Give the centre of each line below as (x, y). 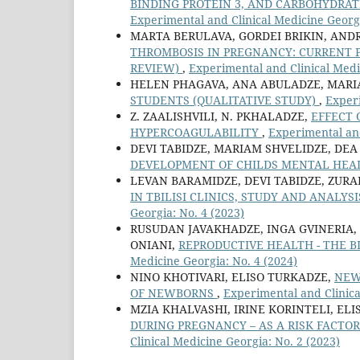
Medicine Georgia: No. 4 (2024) (214, 261)
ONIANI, (154, 245)
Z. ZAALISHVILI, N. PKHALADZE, (221, 117)
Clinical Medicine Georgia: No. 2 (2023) (235, 342)
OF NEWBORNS (174, 293)
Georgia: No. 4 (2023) (187, 213)
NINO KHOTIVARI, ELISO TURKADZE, (232, 277)
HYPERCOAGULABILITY (196, 133)
